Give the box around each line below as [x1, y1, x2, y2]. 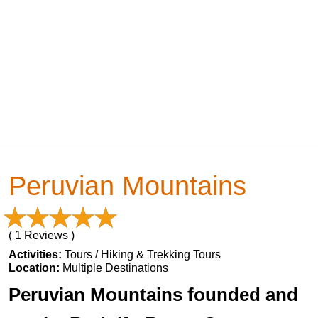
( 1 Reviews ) [9, 229, 75, 241]
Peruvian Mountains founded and [9, 284, 298, 305]
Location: [9, 262, 62, 274]
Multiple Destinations [62, 262, 168, 274]
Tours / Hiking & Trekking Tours [65, 248, 221, 261]
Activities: [9, 248, 65, 261]
